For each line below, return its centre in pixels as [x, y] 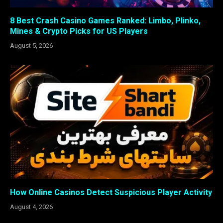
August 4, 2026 [31, 207]
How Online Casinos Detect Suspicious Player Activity [111, 193]
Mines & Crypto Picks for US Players [79, 31]
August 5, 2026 [31, 45]
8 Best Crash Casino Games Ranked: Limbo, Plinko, [105, 20]
